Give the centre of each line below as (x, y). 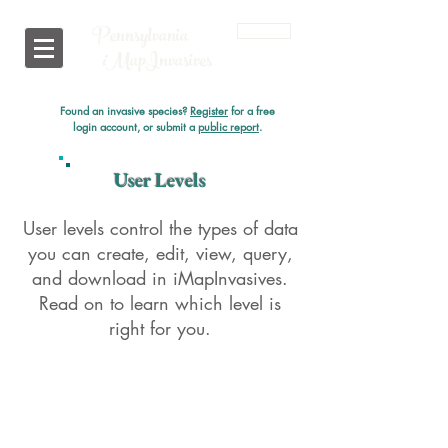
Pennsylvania (140, 38)
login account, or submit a (135, 126)
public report (228, 126)
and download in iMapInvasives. (160, 278)
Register (209, 110)
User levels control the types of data (160, 228)
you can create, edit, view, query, (160, 253)
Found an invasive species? (125, 110)
